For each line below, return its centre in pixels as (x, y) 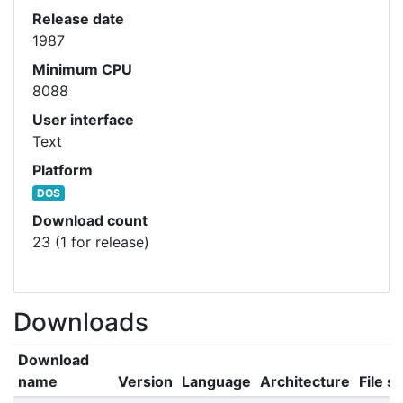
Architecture (304, 381)
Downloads (81, 322)
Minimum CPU (82, 69)
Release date (78, 19)
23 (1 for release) (91, 242)
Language (216, 381)
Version (145, 381)
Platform (63, 170)
